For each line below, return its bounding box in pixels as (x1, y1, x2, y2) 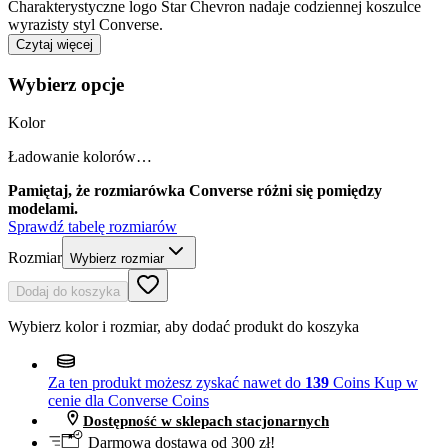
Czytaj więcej (16, 36, 93, 52)
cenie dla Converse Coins (48, 392, 209, 410)
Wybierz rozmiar (70, 251, 164, 267)
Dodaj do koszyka (16, 284, 120, 300)
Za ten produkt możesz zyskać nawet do (48, 374, 305, 392)
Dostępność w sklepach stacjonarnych (83, 413, 329, 430)
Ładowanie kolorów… (8, 148, 152, 166)
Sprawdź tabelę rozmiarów (8, 218, 177, 236)
